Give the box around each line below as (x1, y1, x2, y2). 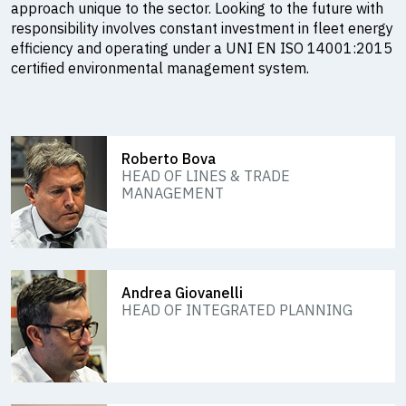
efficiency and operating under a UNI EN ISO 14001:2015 (11, 39, 392, 57)
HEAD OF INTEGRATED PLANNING (121, 301, 353, 319)
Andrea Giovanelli (121, 284, 243, 302)
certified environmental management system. (11, 59, 309, 77)
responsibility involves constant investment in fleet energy (11, 19, 393, 37)
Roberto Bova (121, 150, 216, 168)
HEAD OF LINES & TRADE (121, 167, 290, 185)
